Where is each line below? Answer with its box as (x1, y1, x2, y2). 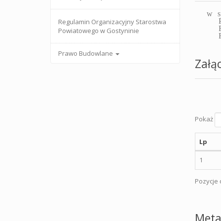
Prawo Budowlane (58, 49, 114, 58)
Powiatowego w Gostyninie (58, 26, 139, 35)
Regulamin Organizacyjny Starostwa (58, 17, 166, 26)
